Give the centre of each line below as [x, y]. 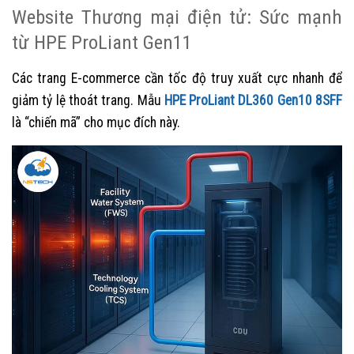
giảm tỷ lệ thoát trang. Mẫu [88, 101]
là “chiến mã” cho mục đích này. [96, 123]
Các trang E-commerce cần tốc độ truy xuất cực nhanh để [177, 79]
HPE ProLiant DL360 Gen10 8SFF [253, 101]
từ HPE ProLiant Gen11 [102, 43]
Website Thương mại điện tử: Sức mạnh [177, 17]
